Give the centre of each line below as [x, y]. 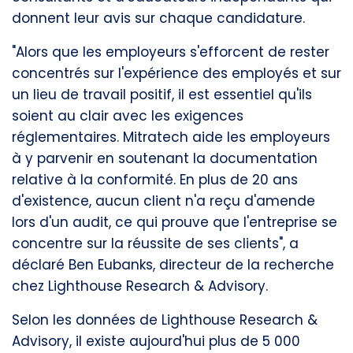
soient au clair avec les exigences [128, 116]
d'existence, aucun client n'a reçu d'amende [163, 201]
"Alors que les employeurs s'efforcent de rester [171, 52]
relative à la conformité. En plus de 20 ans [155, 180]
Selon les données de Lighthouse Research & [165, 320]
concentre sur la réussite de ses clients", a [155, 243]
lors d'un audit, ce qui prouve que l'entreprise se [175, 222]
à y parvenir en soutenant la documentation [165, 158]
